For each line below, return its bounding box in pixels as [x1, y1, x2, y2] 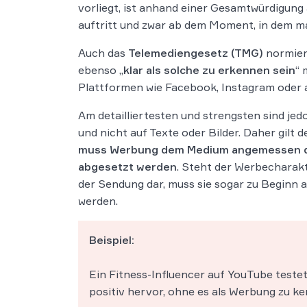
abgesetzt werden [78, 159, 177, 173]
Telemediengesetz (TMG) [128, 45, 263, 60]
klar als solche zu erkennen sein [123, 62, 295, 77]
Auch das [78, 45, 128, 60]
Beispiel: [89, 232, 134, 247]
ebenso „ [78, 62, 123, 77]
